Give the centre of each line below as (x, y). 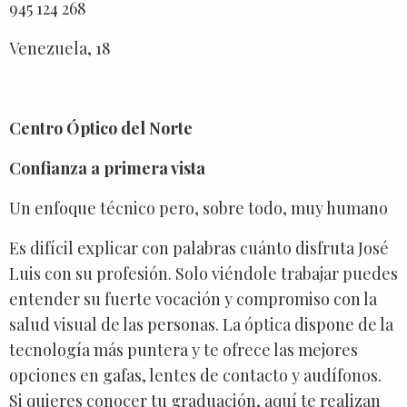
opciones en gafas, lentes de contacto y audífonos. (195, 375)
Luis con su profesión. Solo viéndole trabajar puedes (203, 273)
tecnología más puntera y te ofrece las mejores (184, 349)
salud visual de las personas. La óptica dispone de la (201, 324)
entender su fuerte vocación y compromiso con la (193, 298)
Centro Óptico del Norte (101, 128)
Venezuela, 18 (64, 48)
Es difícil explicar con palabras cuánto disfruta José (199, 248)
